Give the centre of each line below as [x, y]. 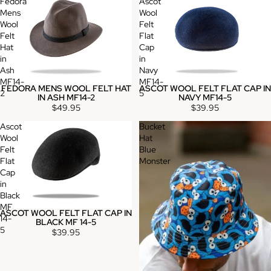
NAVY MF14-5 [205, 97]
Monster [155, 161]
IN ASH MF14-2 [66, 97]
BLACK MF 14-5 [66, 222]
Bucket [152, 126]
